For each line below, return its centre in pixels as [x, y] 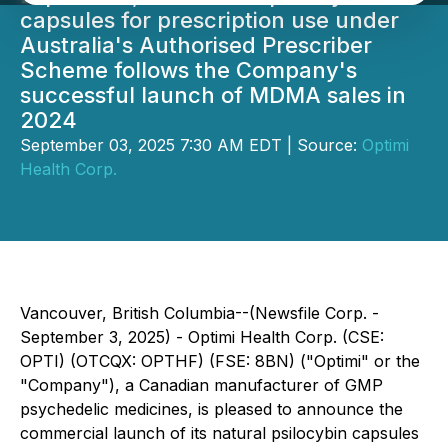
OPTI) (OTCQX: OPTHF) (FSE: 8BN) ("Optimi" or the [220, 361]
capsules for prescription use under [209, 20]
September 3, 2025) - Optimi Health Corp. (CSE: [202, 337]
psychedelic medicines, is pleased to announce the [211, 409]
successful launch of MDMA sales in [213, 95]
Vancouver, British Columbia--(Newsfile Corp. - [199, 313]
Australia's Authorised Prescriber [196, 45]
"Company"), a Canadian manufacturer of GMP [201, 385]
